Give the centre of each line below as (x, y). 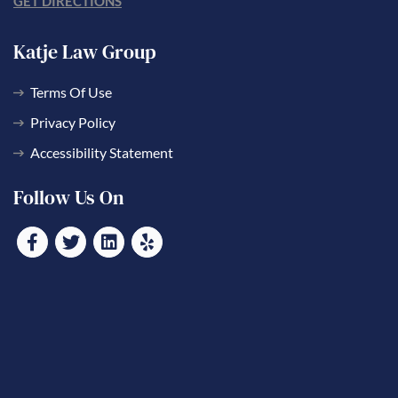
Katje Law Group (85, 52)
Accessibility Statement (102, 153)
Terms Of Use (71, 92)
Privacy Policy (73, 123)
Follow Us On (69, 198)
